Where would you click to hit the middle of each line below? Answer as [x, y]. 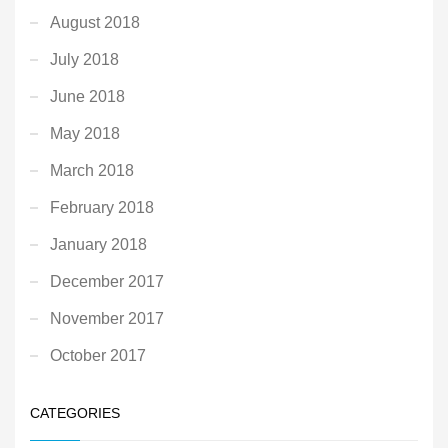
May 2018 [85, 133]
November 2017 [107, 318]
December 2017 [107, 281]
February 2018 [102, 207]
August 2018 [95, 22]
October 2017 [98, 355]
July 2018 [84, 59]
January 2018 [98, 244]
